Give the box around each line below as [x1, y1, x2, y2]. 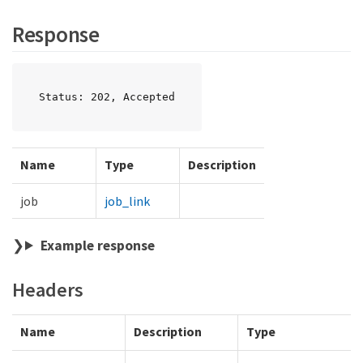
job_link [105, 192, 150, 209]
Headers [12, 276, 83, 302]
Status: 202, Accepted [39, 90, 175, 103]
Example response [40, 236, 155, 254]
